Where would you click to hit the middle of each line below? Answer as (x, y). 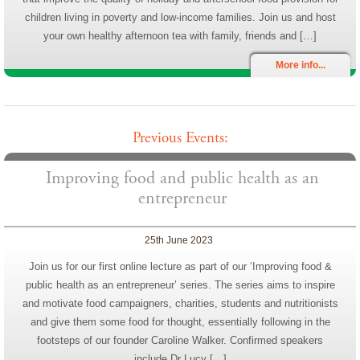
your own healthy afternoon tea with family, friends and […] (180, 35)
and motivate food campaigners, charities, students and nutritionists (180, 303)
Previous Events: (180, 138)
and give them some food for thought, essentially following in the (180, 321)
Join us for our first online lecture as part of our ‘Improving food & (180, 266)
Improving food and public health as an (182, 178)
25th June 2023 (180, 240)
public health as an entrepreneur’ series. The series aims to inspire (180, 284)
